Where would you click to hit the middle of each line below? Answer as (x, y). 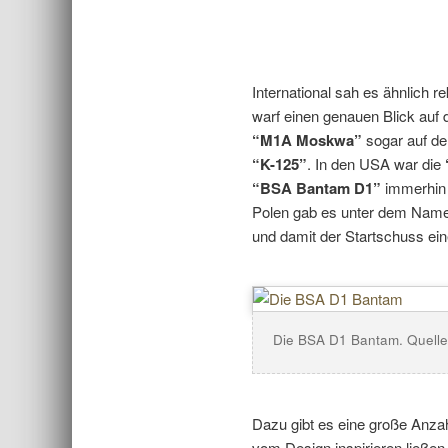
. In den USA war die (376, 163)
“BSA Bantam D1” (316, 188)
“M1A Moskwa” (307, 140)
